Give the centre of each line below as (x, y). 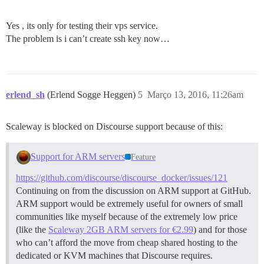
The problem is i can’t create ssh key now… (88, 39)
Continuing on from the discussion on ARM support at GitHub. (133, 190)
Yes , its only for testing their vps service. (82, 26)
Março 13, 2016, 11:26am (195, 95)
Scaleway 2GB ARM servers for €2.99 (121, 229)
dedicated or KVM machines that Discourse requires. (114, 255)
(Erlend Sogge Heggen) (93, 95)
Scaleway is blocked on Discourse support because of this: (114, 127)
